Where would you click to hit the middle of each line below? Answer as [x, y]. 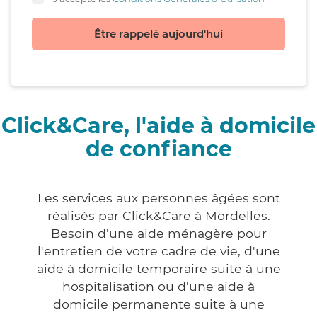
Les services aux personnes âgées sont [158, 198]
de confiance [158, 149]
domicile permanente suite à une [158, 304]
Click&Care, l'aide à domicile [158, 126]
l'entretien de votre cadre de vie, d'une [158, 251]
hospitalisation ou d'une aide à [158, 287]
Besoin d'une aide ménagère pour [158, 234]
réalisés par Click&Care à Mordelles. [158, 216]
